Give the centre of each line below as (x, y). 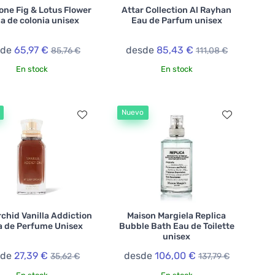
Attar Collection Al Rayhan (177, 10)
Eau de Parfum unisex (176, 20)
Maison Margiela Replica (177, 215)
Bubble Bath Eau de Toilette (176, 226)
